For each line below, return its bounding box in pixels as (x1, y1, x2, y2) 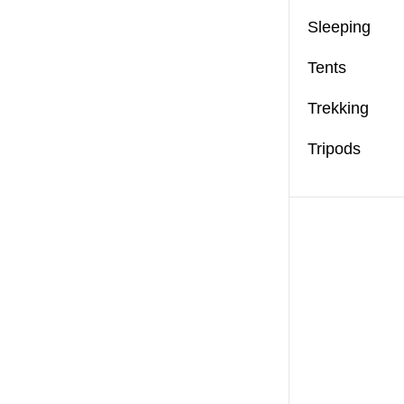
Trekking (308, 99, 369, 118)
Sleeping (308, 18, 371, 37)
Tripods (308, 140, 361, 159)
